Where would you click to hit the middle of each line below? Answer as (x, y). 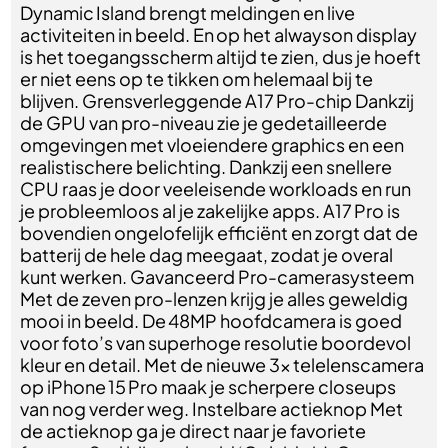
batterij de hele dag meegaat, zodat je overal (207, 254)
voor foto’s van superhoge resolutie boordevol (216, 342)
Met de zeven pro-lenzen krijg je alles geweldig (214, 298)
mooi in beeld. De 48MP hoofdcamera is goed (211, 320)
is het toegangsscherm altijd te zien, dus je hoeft (221, 56)
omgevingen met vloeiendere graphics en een (212, 144)
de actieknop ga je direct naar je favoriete (193, 430)
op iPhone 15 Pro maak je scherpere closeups (208, 386)
